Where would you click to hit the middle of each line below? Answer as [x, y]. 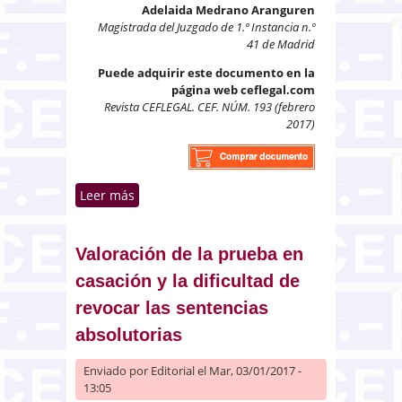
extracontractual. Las [235, 214]
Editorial [173, 370]
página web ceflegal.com [243, 89]
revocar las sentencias [172, 307]
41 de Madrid [281, 44]
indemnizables [179, 251]
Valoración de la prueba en [189, 253]
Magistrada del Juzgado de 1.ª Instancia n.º [206, 26]
